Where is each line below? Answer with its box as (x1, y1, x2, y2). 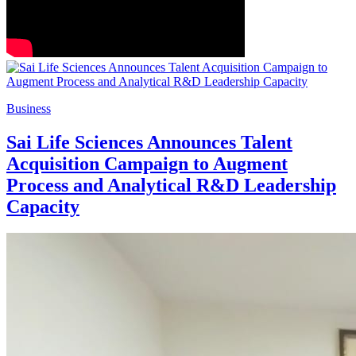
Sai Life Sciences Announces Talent (6, 131, 292, 153)
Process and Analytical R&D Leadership (6, 174, 336, 195)
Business (6, 101, 51, 115)
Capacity (6, 195, 79, 217)
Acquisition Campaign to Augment (6, 153, 288, 174)
